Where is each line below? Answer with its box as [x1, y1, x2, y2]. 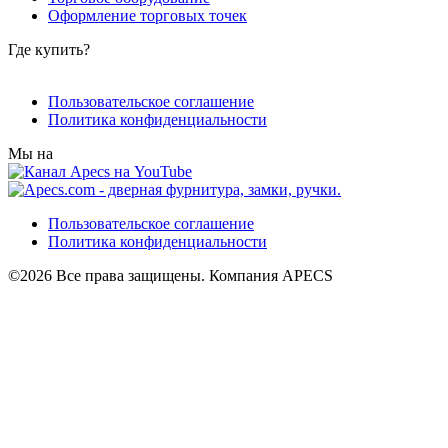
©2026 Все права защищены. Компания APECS [8, 267, 333, 285]
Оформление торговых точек [48, 7, 247, 25]
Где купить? [8, 41, 90, 59]
